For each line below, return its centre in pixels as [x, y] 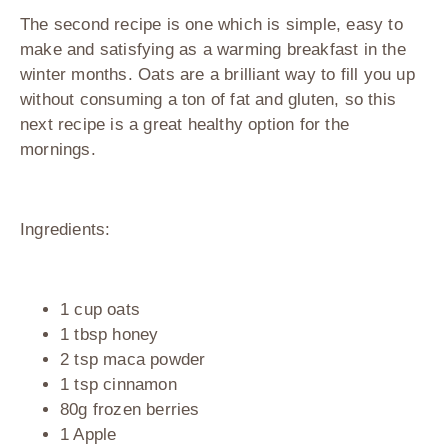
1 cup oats [100, 310]
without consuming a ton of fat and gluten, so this [208, 100]
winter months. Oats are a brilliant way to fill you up [217, 75]
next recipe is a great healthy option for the [185, 125]
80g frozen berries [130, 410]
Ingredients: [65, 230]
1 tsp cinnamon [118, 385]
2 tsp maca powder [133, 360]
